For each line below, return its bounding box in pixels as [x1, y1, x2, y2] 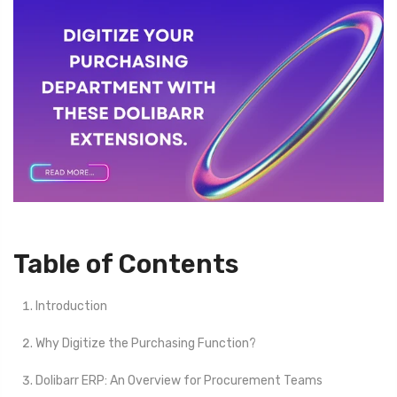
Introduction [35, 298, 107, 314]
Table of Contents [13, 249, 238, 280]
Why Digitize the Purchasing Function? [35, 336, 256, 352]
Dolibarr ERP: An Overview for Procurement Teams [35, 373, 323, 389]
